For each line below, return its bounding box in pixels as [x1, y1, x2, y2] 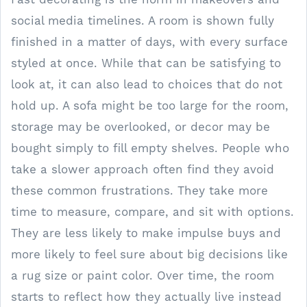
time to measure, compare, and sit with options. [11, 204, 294, 219]
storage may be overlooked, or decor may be [11, 119, 270, 134]
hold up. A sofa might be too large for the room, [11, 98, 288, 112]
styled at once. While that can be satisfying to [11, 56, 281, 70]
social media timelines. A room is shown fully [11, 13, 274, 27]
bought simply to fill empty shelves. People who [11, 140, 289, 155]
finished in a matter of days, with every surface [11, 34, 288, 49]
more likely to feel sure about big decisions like [11, 247, 288, 261]
